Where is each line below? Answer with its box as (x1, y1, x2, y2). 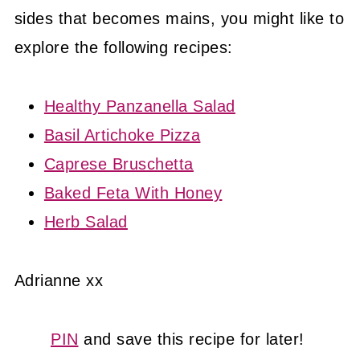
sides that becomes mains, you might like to (14, 10, 345, 27)
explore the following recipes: (14, 39, 233, 56)
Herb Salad (43, 213, 128, 231)
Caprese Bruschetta (43, 155, 194, 173)
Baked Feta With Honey (43, 184, 223, 202)
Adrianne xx (14, 272, 104, 289)
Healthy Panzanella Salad (43, 97, 235, 115)
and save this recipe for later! (78, 330, 309, 348)
